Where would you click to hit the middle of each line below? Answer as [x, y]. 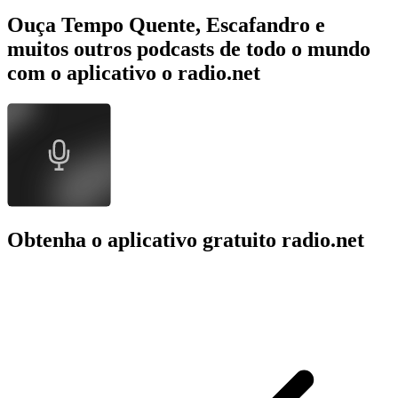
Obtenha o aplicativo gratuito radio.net [186, 239]
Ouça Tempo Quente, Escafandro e [166, 24]
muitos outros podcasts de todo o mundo [189, 48]
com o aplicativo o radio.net [134, 72]
